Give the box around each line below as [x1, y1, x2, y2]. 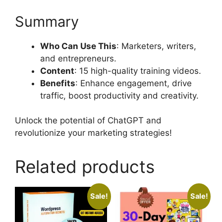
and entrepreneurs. [40, 53, 116, 63]
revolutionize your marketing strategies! [15, 128, 172, 138]
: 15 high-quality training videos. [74, 65, 201, 76]
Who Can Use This [40, 41, 116, 51]
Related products [15, 156, 155, 177]
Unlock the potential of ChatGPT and [15, 115, 162, 126]
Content [40, 65, 74, 76]
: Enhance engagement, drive [75, 78, 192, 88]
